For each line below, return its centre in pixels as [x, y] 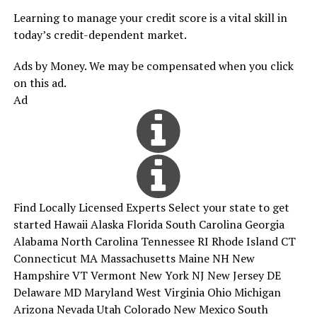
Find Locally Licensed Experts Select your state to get [151, 207]
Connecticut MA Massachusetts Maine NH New [134, 258]
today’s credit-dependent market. [100, 34]
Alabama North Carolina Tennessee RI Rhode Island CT [154, 241]
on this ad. [40, 82]
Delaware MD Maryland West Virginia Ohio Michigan [147, 292]
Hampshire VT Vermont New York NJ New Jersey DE [147, 275]
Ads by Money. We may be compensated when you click [153, 65]
